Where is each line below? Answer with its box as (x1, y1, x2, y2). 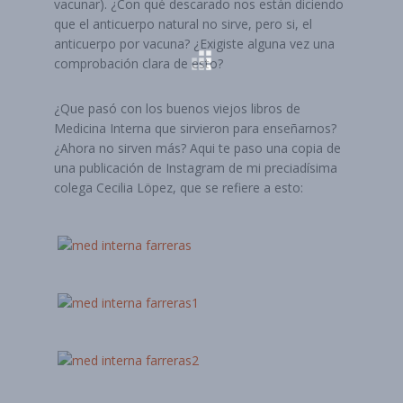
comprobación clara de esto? (54, 55, 223, 72)
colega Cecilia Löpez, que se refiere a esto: (54, 179, 303, 196)
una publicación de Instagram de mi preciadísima (54, 159, 337, 176)
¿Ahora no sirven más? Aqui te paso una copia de (54, 139, 341, 157)
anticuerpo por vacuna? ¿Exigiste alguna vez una (54, 35, 335, 52)
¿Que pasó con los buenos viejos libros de (54, 100, 300, 117)
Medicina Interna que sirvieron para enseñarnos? (54, 120, 336, 137)
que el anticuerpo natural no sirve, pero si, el (54, 15, 312, 32)
